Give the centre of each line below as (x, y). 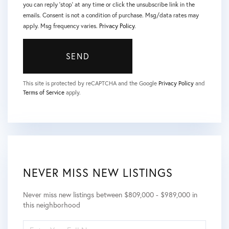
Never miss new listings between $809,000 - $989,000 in (110, 195)
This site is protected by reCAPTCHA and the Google (91, 83)
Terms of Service (44, 93)
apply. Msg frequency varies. (61, 26)
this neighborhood (52, 205)
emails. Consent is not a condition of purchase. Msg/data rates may (111, 15)
